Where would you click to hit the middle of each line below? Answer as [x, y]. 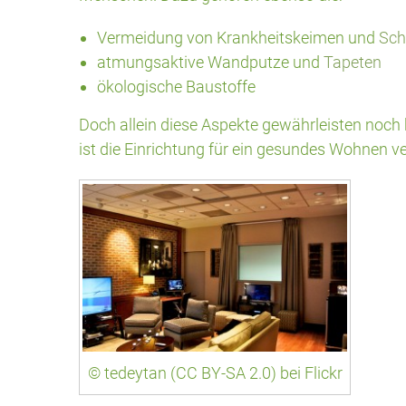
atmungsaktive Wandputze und [210, 62]
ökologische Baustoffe [176, 87]
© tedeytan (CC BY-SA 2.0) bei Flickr [215, 372]
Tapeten [353, 62]
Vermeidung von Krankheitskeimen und [238, 38]
